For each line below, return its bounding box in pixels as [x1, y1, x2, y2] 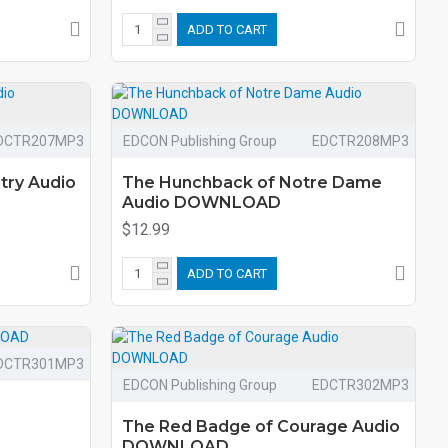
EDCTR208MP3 [311, 132, 409, 149]
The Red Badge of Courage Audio [121, 416, 400, 436]
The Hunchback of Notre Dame [121, 172, 382, 192]
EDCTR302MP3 [311, 376, 409, 393]
